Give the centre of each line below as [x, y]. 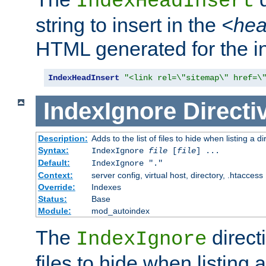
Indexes [106, 187]
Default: [54, 163]
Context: [55, 175]
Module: [54, 211]
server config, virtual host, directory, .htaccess [177, 175]
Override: [56, 187]
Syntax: [53, 151]
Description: [63, 139]
